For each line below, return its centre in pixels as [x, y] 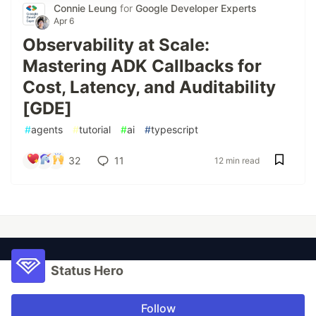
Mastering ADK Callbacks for [142, 66]
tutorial [95, 130]
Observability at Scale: [116, 45]
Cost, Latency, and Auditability [149, 87]
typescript [175, 130]
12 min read [237, 161]
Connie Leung [87, 8]
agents [47, 130]
